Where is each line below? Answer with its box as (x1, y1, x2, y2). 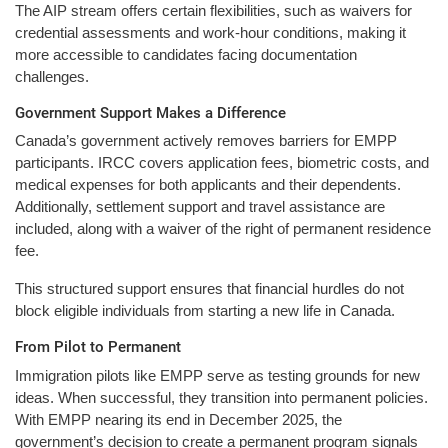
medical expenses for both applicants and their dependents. (15, 176, 401, 194)
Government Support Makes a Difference (15, 103, 286, 122)
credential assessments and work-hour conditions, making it (15, 23, 406, 41)
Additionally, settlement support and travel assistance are (15, 198, 385, 216)
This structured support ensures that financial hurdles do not (15, 280, 404, 298)
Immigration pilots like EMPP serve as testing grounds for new (15, 366, 420, 384)
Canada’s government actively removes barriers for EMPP (15, 132, 397, 150)
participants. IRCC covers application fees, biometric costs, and (15, 154, 429, 172)
